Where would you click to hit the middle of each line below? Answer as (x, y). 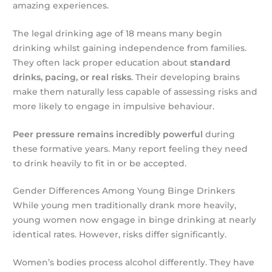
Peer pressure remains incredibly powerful (108, 134)
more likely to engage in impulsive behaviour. (114, 106)
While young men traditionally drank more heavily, (125, 206)
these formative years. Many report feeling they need (131, 148)
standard (211, 62)
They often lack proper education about (102, 62)
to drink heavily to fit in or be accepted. (100, 163)
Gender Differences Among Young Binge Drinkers (124, 191)
